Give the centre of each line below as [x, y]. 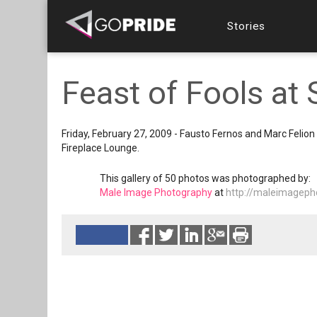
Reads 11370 [145, 258]
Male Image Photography [156, 192]
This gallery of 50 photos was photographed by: [205, 178]
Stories [247, 26]
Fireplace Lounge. [100, 148]
